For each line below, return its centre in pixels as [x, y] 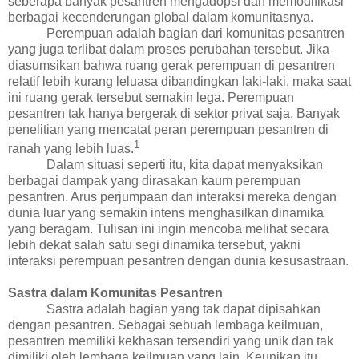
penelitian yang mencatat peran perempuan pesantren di [168, 129]
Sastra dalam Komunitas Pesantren [115, 293]
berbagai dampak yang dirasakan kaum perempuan [154, 181]
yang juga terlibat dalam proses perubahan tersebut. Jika [169, 49]
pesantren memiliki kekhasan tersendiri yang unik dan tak [171, 341]
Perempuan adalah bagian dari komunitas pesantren [196, 33]
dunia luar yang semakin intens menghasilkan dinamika [166, 213]
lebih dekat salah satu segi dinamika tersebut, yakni [154, 245]
